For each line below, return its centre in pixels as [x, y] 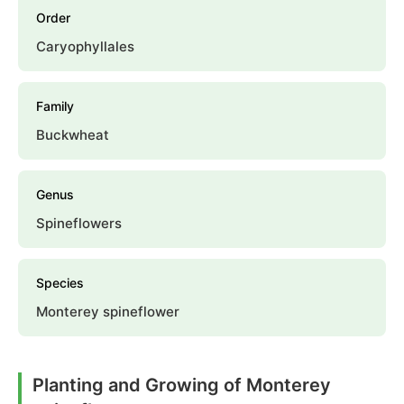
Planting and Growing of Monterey [182, 386]
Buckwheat [73, 135]
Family [55, 106]
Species [60, 283]
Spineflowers [79, 224]
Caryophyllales [85, 47]
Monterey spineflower [108, 312]
